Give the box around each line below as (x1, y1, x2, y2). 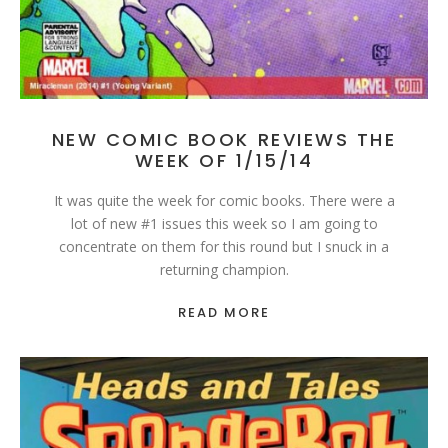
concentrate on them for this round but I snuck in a (59, 237, 389, 257)
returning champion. (159, 260, 289, 280)
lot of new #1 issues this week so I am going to (70, 214, 378, 234)
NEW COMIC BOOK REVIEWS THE (51, 127, 397, 153)
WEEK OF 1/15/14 (134, 148, 314, 174)
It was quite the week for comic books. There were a (53, 191, 395, 211)
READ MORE (177, 303, 271, 323)
